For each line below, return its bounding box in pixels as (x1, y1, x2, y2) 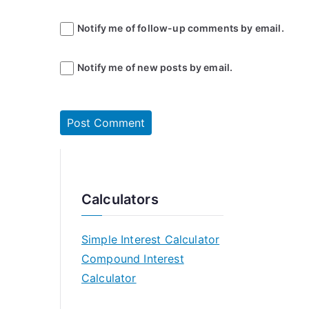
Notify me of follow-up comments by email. (77, 22, 284, 34)
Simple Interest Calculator (81, 232, 220, 246)
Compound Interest (81, 252, 184, 266)
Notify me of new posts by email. (77, 61, 233, 73)
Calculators (81, 191, 159, 208)
